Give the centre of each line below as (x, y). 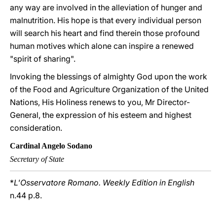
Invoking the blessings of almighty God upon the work (109, 76)
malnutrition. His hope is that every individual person (106, 20)
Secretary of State (37, 159)
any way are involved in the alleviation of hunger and (106, 7)
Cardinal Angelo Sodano (51, 146)
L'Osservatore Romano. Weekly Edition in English (104, 183)
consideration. (36, 128)
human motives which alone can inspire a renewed (102, 46)
